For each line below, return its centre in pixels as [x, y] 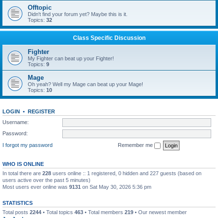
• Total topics [58, 212]
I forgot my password [27, 145]
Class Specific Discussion [109, 38]
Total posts [16, 212]
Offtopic [40, 8]
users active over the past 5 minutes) [46, 180]
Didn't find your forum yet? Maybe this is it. [78, 14]
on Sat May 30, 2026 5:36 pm [116, 187]
